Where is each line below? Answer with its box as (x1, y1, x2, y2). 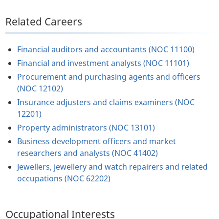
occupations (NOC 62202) (17, 173, 111, 184)
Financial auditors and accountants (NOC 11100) (17, 44, 195, 55)
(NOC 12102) (17, 83, 64, 94)
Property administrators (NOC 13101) (17, 122, 155, 133)
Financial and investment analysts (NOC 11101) (17, 58, 190, 69)
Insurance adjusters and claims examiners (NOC (17, 97, 195, 108)
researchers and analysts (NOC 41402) (17, 148, 158, 159)
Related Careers (5, 15, 83, 29)
